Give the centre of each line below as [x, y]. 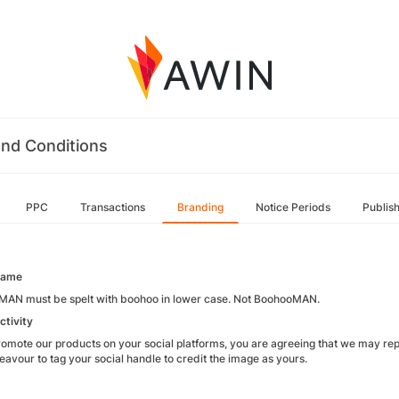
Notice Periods [293, 207]
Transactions [113, 207]
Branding [200, 207]
